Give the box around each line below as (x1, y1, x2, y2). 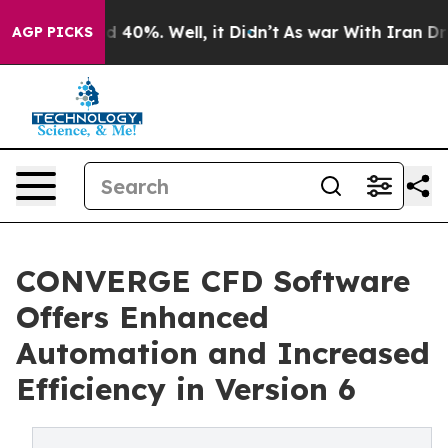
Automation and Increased (16, 334, 430, 372)
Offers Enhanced (16, 298, 269, 336)
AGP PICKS (12, 23, 93, 41)
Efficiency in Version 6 (16, 370, 356, 408)
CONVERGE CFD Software (16, 262, 410, 300)
